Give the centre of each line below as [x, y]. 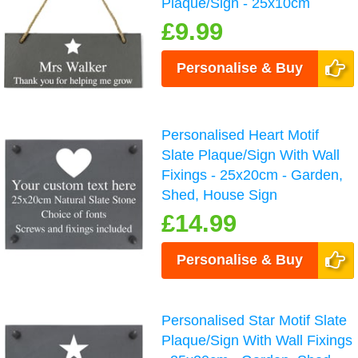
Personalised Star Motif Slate [255, 320]
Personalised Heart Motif [241, 135]
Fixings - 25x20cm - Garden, [253, 175]
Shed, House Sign [220, 195]
